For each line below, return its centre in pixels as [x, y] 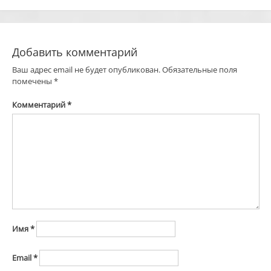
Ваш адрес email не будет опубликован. [86, 70]
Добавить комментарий [74, 52]
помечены [33, 81]
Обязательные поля [199, 70]
